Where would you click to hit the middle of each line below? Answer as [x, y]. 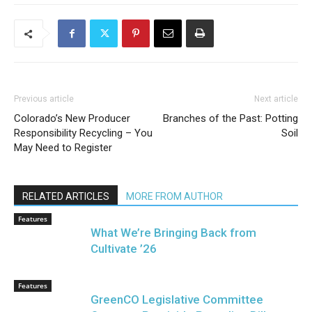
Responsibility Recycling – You [83, 133]
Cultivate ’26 [124, 249]
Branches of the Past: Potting [231, 118]
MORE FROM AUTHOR [174, 196]
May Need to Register [63, 148]
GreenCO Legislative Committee [177, 299]
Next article [276, 99]
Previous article [44, 99]
